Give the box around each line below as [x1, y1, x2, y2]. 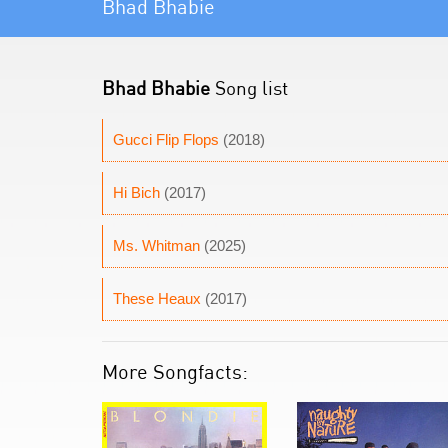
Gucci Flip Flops [113, 131, 219, 148]
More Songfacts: [102, 359, 248, 384]
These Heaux [113, 290, 201, 307]
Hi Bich [113, 184, 160, 201]
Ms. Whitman [113, 237, 200, 254]
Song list [210, 76, 288, 99]
